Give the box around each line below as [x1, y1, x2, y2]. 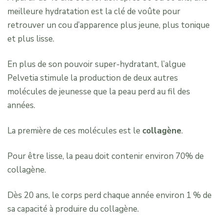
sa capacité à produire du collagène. [7, 203, 139, 215]
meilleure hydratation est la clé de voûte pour [7, 6, 180, 18]
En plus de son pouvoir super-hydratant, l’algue [7, 59, 186, 70]
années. [7, 100, 35, 111]
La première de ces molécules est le [7, 125, 142, 137]
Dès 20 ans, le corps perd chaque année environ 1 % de [7, 190, 212, 201]
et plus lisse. [7, 33, 54, 45]
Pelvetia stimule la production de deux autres [7, 72, 178, 84]
